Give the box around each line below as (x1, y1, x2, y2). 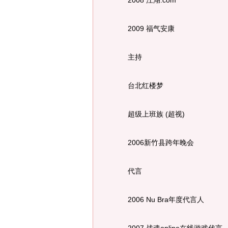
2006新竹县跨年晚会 (113, 138, 194, 147)
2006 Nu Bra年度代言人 (113, 195, 204, 204)
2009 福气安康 (113, 24, 175, 33)
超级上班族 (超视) (113, 110, 185, 118)
